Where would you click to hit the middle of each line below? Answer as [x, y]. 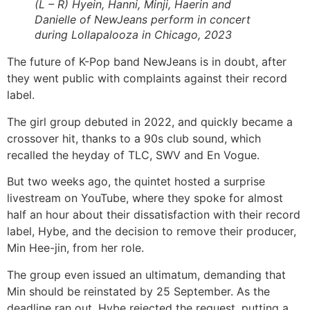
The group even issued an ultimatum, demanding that [146, 274]
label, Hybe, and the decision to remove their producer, [152, 231]
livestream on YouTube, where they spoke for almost [145, 198]
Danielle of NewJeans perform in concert [143, 20]
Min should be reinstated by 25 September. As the [138, 291]
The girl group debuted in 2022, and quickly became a [150, 121]
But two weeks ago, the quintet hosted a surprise [136, 182]
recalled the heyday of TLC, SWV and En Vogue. [133, 155]
